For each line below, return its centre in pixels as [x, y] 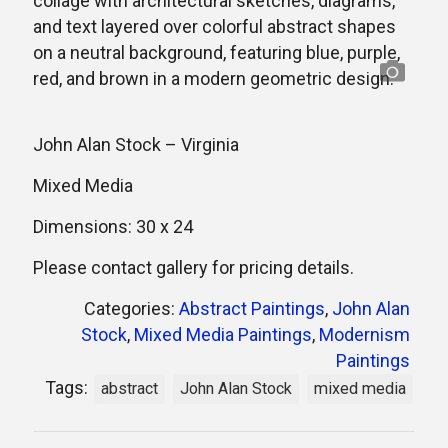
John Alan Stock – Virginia [136, 144]
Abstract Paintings [252, 308]
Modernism [364, 334]
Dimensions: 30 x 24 [113, 226]
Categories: [131, 308]
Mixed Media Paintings [223, 334]
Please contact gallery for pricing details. [193, 267]
